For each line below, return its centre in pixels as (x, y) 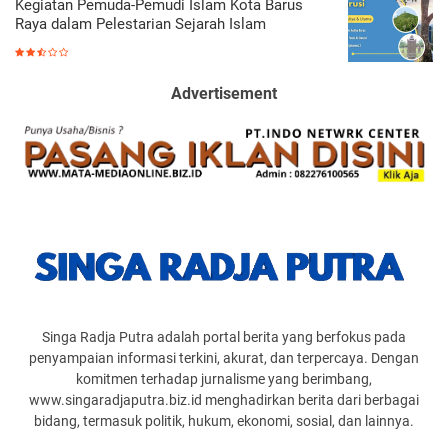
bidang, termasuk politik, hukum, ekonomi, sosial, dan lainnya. (224, 421)
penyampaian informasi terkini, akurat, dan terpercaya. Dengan (224, 358)
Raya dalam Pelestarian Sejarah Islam (140, 24)
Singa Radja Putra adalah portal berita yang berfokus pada (224, 337)
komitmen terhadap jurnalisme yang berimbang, (224, 379)
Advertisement (224, 93)
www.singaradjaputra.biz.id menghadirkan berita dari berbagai (224, 400)
